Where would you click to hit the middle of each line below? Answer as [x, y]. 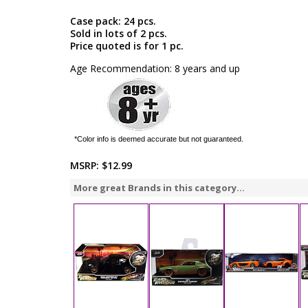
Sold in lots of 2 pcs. [119, 33]
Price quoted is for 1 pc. [127, 46]
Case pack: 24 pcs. [113, 21]
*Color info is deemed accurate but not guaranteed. [158, 139]
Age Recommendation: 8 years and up [155, 68]
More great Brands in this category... [159, 188]
